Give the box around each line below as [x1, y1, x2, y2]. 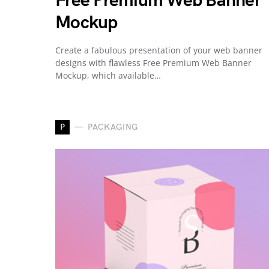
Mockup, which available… [55, 69, 161, 81]
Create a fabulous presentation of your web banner [55, 44, 262, 56]
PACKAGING [88, 122, 139, 133]
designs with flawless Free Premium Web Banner [55, 56, 252, 68]
